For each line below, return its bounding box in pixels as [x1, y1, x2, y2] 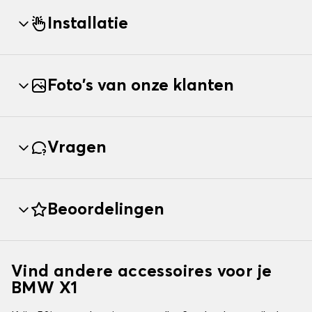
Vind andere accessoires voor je [11, 263, 272, 281]
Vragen [47, 139, 107, 157]
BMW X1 [11, 280, 78, 297]
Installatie [47, 15, 128, 33]
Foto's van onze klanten [47, 77, 234, 95]
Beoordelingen [47, 201, 164, 219]
